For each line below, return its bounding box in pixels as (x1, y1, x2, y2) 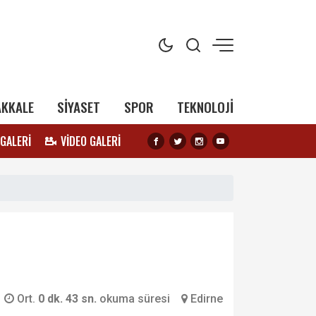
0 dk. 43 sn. (38, 292, 99, 305)
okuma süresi (99, 292, 170, 305)
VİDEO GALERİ (61, 133, 121, 150)
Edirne (190, 292, 223, 305)
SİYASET (57, 97, 101, 117)
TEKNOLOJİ (176, 97, 233, 117)
